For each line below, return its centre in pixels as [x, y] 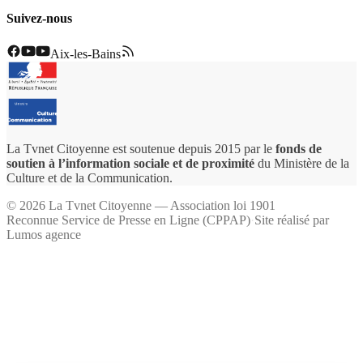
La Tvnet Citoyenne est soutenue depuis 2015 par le [139, 148]
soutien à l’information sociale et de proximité [130, 163]
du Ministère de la [303, 163]
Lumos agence [44, 234]
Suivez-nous [39, 19]
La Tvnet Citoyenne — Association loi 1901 [160, 205]
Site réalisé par [292, 220]
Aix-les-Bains [85, 53]
